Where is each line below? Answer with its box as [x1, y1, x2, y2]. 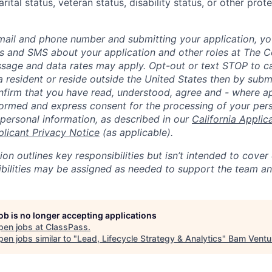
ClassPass [46, 222, 88, 232]
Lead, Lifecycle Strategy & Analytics [77, 233, 222, 243]
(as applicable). [100, 126, 173, 138]
